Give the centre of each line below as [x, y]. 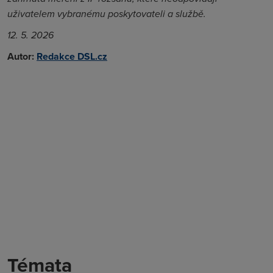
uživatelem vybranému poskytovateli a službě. [107, 13]
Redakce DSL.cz [72, 56]
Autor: [21, 56]
